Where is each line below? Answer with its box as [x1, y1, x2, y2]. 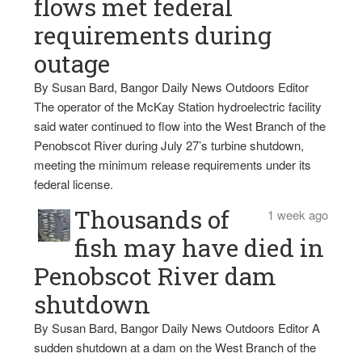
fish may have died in [74, 232, 325, 263]
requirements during [34, 19, 272, 51]
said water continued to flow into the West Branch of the [34, 117, 326, 134]
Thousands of [74, 204, 230, 235]
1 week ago [267, 206, 328, 223]
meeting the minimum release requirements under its [34, 156, 312, 173]
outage [34, 48, 111, 79]
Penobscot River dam [34, 260, 277, 292]
